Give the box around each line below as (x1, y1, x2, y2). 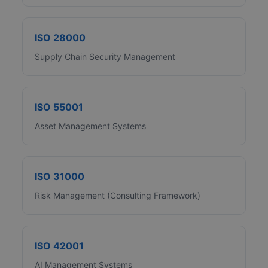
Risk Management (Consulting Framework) (35, 190, 201, 201)
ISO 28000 (35, 32, 86, 44)
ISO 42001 (35, 240, 84, 252)
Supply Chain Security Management (35, 51, 176, 62)
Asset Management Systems (35, 121, 147, 132)
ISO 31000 (35, 170, 85, 183)
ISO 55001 (35, 101, 84, 114)
